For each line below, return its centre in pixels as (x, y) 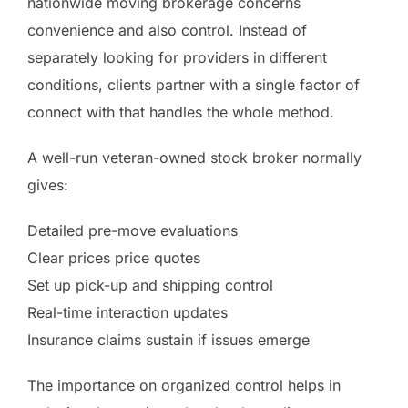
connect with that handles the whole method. (181, 112)
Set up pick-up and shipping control (150, 285)
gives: (48, 184)
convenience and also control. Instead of (167, 30)
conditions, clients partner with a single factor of (194, 84)
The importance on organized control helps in (184, 385)
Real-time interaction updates (127, 312)
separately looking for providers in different (177, 57)
